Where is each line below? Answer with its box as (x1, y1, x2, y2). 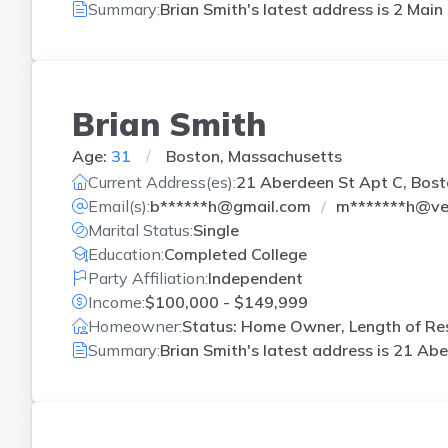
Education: (88, 244, 164, 264)
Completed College (164, 244, 307, 264)
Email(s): (88, 196, 150, 216)
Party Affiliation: (88, 268, 208, 288)
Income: (88, 292, 145, 312)
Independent (208, 268, 303, 288)
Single (193, 220, 239, 240)
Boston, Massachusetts (166, 145, 342, 166)
